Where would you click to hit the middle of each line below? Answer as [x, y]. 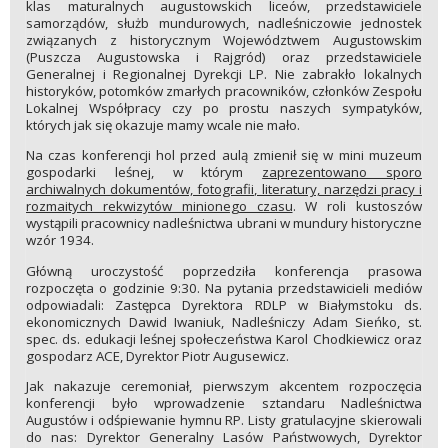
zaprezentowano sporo [342, 172]
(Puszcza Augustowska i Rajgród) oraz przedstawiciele [224, 57]
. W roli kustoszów [357, 206]
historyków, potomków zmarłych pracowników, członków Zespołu [224, 91]
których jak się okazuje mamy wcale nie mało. [163, 125]
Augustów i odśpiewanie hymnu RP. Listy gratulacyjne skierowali [224, 420]
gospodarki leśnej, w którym [144, 172]
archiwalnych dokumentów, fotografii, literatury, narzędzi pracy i [224, 189]
